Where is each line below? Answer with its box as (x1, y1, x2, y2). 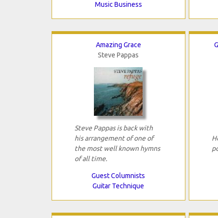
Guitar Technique (92, 182, 145, 190)
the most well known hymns (74, 145, 160, 153)
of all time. (74, 155, 107, 163)
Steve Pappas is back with (74, 124, 153, 132)
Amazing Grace (95, 41, 141, 49)
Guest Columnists (91, 172, 145, 180)
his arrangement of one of (74, 134, 153, 143)
